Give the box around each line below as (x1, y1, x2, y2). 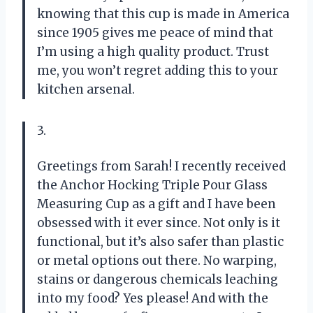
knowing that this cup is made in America (37, 6, 289, 22)
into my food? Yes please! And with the (37, 290, 268, 306)
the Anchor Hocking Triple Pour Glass (37, 177, 268, 193)
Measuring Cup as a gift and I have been (37, 196, 276, 212)
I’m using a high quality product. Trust (37, 43, 269, 59)
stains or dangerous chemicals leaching (37, 271, 278, 287)
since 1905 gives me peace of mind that (37, 24, 273, 41)
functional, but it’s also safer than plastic (37, 233, 284, 249)
